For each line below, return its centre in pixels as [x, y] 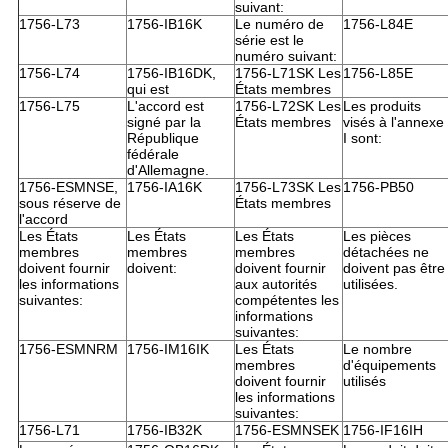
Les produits [381, 105]
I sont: [362, 137]
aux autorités [275, 283]
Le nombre [377, 348]
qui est [147, 88]
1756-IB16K [164, 23]
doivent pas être [393, 267]
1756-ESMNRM [68, 348]
